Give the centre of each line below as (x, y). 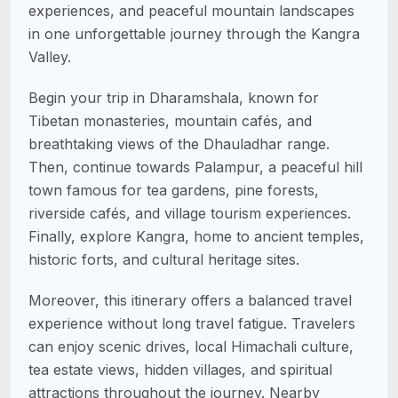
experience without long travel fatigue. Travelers (192, 323)
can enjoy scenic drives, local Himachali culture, (191, 346)
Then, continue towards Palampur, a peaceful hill (195, 167)
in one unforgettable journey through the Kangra (194, 33)
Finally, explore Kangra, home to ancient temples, (196, 236)
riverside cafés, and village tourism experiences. (190, 213)
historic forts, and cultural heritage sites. (164, 259)
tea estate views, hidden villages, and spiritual (180, 369)
